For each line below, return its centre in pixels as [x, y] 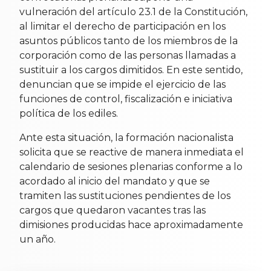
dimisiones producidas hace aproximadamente [131, 224]
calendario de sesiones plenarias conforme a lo [131, 166]
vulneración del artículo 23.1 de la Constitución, [133, 11]
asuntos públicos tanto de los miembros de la [129, 41]
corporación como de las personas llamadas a [128, 55]
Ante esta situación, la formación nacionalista [126, 137]
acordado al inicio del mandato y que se [115, 181]
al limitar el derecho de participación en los [122, 26]
